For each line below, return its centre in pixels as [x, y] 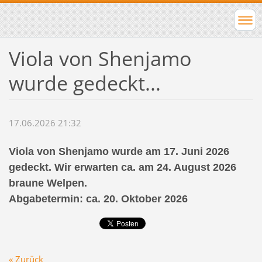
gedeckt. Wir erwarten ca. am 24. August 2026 [122, 168]
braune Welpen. [48, 183]
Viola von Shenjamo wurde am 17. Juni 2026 [119, 152]
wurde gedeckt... [85, 83]
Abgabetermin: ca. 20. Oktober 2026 [98, 199]
